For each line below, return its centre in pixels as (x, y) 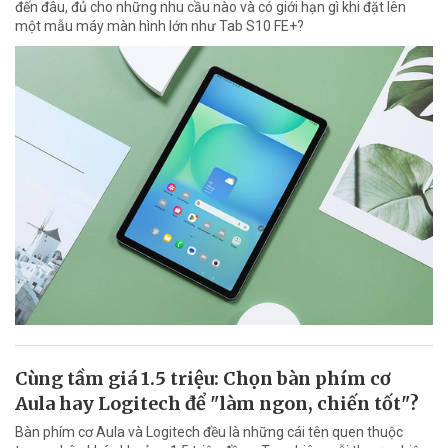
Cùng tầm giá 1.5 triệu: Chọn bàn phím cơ (203, 378)
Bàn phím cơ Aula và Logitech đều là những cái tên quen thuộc (209, 431)
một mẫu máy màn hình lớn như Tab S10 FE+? (159, 26)
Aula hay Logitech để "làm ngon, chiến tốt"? (217, 403)
